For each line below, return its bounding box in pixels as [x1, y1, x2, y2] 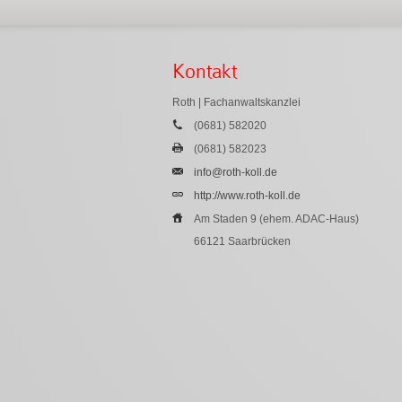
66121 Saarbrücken [194, 234, 291, 248]
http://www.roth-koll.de [194, 188, 301, 202]
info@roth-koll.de [194, 165, 277, 179]
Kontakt [172, 59, 237, 83]
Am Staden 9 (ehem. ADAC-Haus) [194, 212, 359, 225]
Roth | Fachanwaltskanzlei [172, 95, 301, 109]
